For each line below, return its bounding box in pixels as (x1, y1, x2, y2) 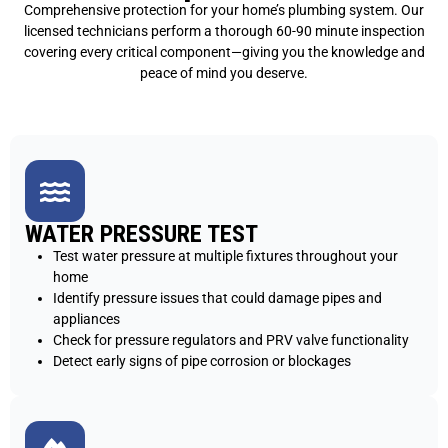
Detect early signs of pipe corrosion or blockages (53, 353, 351, 370)
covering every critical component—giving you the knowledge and (23, 44, 425, 61)
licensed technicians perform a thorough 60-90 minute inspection (23, 23, 425, 40)
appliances (53, 311, 120, 328)
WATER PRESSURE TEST (25, 220, 258, 249)
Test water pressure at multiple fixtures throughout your (53, 248, 398, 265)
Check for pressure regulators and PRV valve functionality (53, 332, 409, 349)
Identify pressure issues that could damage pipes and (53, 290, 382, 307)
